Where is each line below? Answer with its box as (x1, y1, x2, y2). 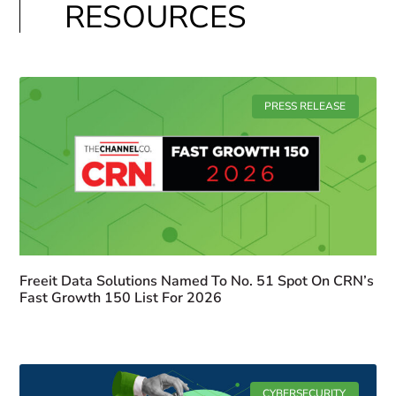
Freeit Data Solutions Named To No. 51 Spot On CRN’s (19, 270, 375, 291)
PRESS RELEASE (264, 99, 346, 114)
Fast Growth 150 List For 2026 (19, 287, 223, 308)
